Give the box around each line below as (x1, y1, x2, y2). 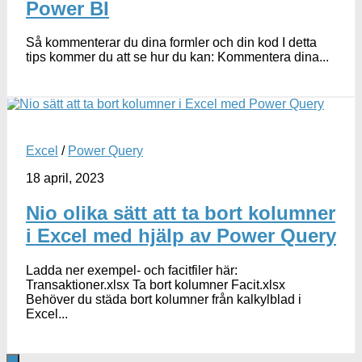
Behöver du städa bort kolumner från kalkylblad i (26, 293, 301, 307)
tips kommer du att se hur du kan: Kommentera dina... (26, 50, 329, 65)
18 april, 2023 (26, 171, 104, 186)
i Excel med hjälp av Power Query (26, 225, 336, 247)
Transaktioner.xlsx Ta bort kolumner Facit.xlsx (26, 278, 285, 293)
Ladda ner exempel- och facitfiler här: (26, 263, 241, 278)
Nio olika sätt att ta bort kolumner (26, 202, 335, 225)
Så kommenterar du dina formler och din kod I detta (26, 36, 317, 50)
